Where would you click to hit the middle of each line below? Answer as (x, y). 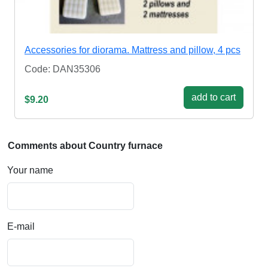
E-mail (21, 227)
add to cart (214, 98)
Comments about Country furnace (85, 146)
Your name (30, 170)
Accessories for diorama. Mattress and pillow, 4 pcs (133, 50)
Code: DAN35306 (63, 69)
